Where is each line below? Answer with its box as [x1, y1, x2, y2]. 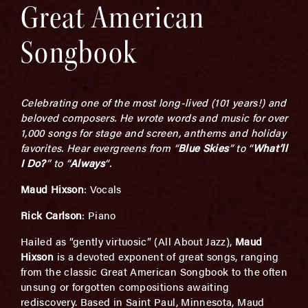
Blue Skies [177, 140, 229, 155]
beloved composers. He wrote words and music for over [21, 110, 288, 124]
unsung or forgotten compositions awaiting [21, 279, 230, 294]
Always [70, 155, 105, 170]
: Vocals [83, 181, 122, 196]
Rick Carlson [21, 208, 82, 222]
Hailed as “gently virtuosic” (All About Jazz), [21, 234, 235, 248]
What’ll [252, 140, 288, 155]
